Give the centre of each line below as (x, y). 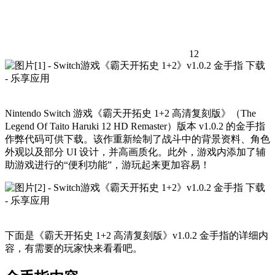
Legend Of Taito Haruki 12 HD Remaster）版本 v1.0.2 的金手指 (135, 126)
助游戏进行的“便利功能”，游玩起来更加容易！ (107, 165)
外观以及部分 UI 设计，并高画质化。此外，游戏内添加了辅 (135, 152)
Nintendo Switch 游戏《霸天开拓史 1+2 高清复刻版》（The (130, 114)
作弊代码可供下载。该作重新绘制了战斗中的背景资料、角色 (137, 139)
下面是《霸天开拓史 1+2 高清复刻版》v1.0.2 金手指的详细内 (137, 236)
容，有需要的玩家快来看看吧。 (74, 249)
